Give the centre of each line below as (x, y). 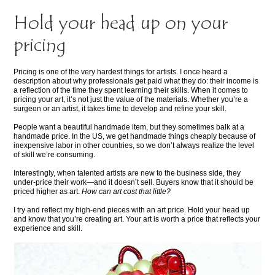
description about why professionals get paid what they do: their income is (136, 81)
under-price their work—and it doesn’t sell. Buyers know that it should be (134, 183)
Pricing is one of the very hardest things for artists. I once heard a (121, 72)
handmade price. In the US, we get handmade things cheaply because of (135, 137)
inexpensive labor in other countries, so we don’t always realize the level (134, 146)
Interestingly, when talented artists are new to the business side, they (127, 173)
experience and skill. (48, 229)
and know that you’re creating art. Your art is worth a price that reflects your (137, 219)
